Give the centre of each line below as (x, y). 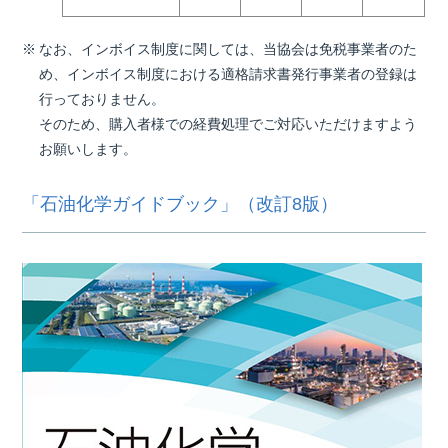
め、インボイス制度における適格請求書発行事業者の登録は (228, 74)
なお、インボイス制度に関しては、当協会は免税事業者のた (228, 49)
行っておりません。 (102, 99)
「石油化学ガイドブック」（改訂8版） (180, 204)
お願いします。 (88, 149)
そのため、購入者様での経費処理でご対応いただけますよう (228, 124)
